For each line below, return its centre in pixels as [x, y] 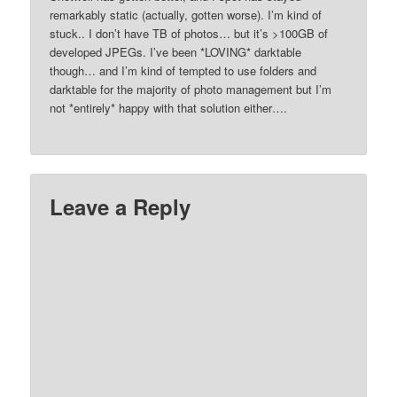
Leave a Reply [121, 207]
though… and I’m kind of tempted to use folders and [183, 70]
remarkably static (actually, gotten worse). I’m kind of [186, 14]
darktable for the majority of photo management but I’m [191, 89]
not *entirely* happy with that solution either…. [169, 107]
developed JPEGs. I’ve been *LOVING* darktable [176, 51]
